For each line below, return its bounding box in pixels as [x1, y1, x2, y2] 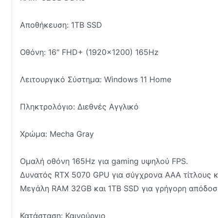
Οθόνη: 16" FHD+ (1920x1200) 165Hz [20, 47, 159, 57]
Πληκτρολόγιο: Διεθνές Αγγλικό [20, 102, 139, 112]
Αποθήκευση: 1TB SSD [20, 20, 102, 30]
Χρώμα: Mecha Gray [20, 129, 94, 139]
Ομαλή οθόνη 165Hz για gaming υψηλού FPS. [20, 156, 188, 166]
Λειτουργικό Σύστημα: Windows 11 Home [20, 74, 171, 85]
